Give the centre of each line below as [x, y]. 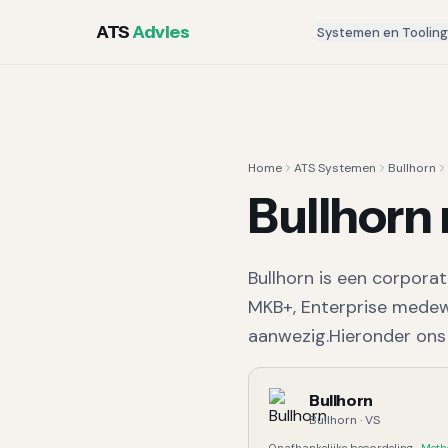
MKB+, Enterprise [317, 307]
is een [343, 278]
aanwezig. [288, 336]
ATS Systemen [335, 168]
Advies [161, 32]
